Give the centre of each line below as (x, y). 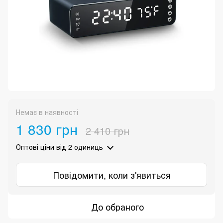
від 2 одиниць (79, 147)
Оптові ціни (35, 147)
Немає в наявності (47, 112)
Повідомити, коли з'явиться (111, 175)
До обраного (117, 207)
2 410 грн (108, 131)
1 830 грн (47, 129)
